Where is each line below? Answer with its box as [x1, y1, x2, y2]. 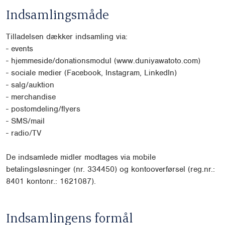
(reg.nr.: [188, 164, 215, 174]
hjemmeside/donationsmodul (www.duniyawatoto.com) [11, 55, 200, 66]
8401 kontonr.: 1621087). [6, 176, 96, 186]
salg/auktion [11, 79, 54, 90]
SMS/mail [11, 116, 45, 126]
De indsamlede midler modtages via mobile [6, 152, 156, 162]
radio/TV [11, 128, 41, 138]
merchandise [11, 91, 56, 102]
